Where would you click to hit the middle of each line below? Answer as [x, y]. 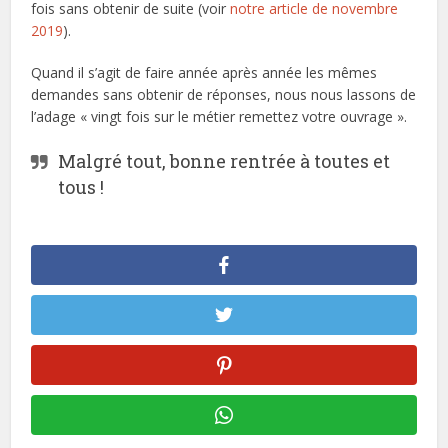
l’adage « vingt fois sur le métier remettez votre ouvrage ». [219, 117]
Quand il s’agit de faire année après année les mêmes [204, 73]
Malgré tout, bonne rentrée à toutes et [224, 161]
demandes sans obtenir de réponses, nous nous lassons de [224, 95]
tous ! [81, 187]
